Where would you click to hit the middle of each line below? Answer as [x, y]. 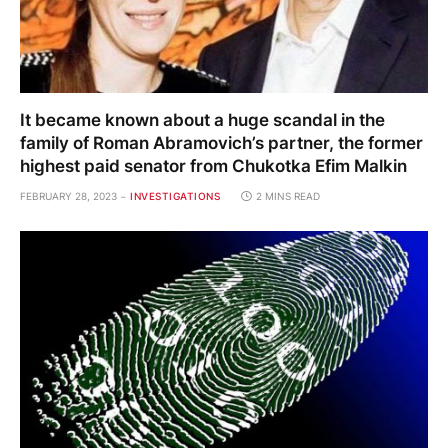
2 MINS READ [288, 195]
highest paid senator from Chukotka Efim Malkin [213, 165]
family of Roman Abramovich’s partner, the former [221, 142]
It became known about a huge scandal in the [202, 119]
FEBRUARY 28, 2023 [68, 195]
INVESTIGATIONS [175, 195]
